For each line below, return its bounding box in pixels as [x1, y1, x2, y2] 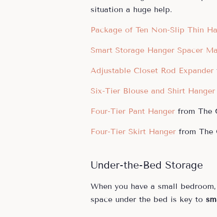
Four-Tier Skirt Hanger [91, 126, 176, 136]
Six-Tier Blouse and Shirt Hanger [91, 86, 215, 95]
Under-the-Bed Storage [91, 158, 203, 171]
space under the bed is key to [91, 194, 206, 204]
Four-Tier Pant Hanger [91, 106, 175, 116]
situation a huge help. [91, 4, 172, 14]
